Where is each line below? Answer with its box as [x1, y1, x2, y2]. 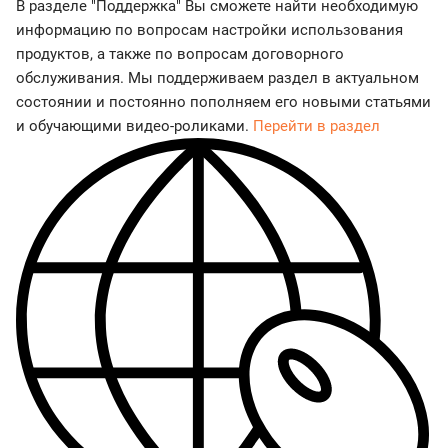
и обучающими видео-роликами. [16, 117, 253, 136]
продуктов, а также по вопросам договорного [16, 45, 344, 64]
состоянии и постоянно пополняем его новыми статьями [16, 93, 431, 112]
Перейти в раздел [253, 117, 380, 136]
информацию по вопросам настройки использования [16, 21, 403, 40]
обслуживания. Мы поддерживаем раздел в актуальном [16, 69, 419, 88]
